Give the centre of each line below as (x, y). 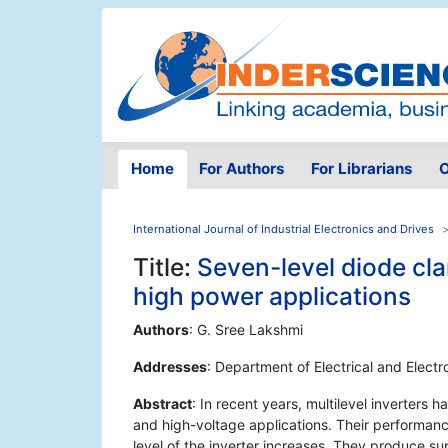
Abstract (162, 404)
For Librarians (361, 169)
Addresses (170, 367)
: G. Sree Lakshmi (246, 330)
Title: (165, 267)
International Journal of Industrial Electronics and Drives (283, 229)
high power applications (272, 296)
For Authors (242, 169)
